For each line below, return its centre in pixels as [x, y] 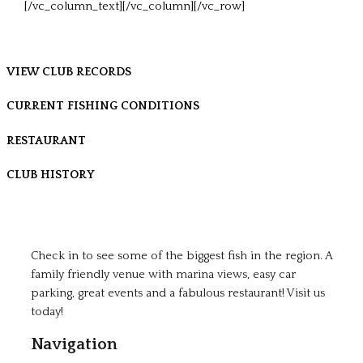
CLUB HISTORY [51, 175]
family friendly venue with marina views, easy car [163, 275]
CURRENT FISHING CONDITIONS [103, 107]
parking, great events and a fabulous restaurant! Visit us [178, 294]
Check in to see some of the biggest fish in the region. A [181, 256]
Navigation [74, 344]
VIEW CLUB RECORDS [69, 72]
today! [47, 312]
